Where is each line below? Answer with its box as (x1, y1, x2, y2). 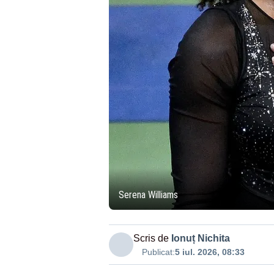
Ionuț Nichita (171, 233, 230, 243)
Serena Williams (118, 189, 178, 201)
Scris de (133, 233, 169, 243)
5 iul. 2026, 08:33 (174, 247, 245, 257)
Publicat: (141, 247, 175, 257)
